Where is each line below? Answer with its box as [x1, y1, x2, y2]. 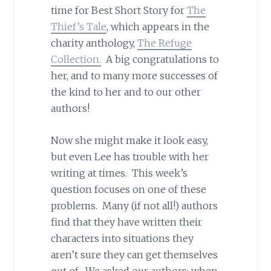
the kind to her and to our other [50, 86, 201, 99]
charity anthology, [50, 37, 137, 50]
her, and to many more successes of [50, 70, 218, 82]
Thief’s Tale [50, 21, 106, 33]
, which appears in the [106, 21, 209, 33]
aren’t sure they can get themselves [50, 248, 218, 261]
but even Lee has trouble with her [50, 150, 209, 163]
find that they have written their [50, 215, 202, 228]
